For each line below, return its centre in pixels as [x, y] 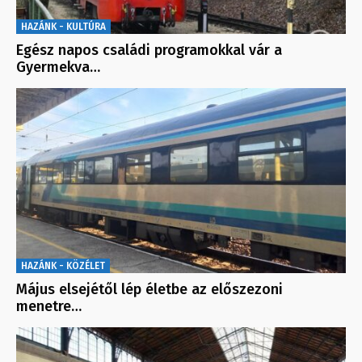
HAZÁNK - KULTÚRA [63, 26]
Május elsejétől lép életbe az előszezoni [149, 290]
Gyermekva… [58, 67]
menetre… [49, 307]
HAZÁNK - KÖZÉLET [63, 266]
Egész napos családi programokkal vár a [149, 50]
